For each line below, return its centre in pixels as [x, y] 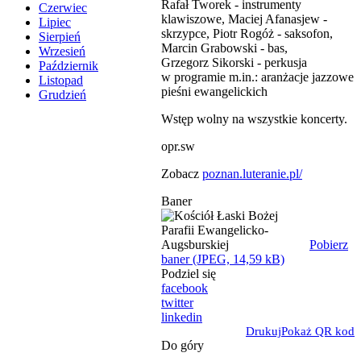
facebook [185, 288]
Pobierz [329, 244]
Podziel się [189, 273]
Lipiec [55, 23]
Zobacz [182, 173]
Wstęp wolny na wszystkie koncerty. [254, 118]
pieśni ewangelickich [214, 91]
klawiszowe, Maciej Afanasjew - [244, 19]
